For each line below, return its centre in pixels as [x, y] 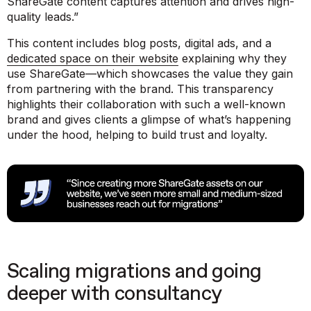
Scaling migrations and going [134, 272]
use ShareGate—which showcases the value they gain [150, 73]
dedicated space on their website [93, 58]
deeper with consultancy [115, 294]
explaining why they [233, 58]
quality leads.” [43, 16]
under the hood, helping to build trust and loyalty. [137, 134]
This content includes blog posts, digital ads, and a [139, 43]
